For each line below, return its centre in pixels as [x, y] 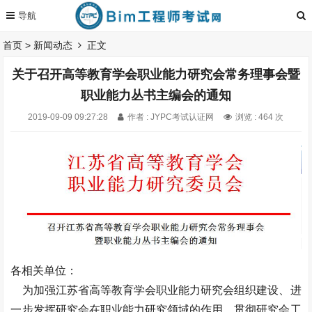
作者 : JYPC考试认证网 [171, 117]
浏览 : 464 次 [260, 117]
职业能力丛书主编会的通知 [156, 95]
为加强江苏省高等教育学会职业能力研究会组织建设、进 [156, 290]
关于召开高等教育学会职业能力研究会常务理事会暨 [156, 75]
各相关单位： [44, 270]
